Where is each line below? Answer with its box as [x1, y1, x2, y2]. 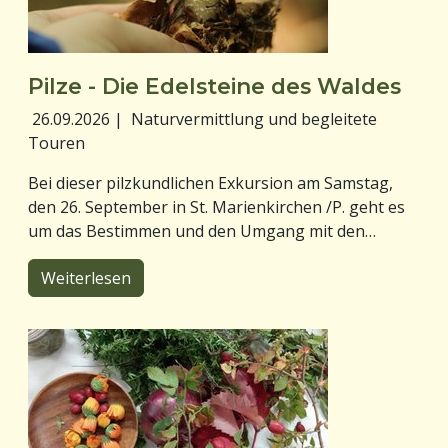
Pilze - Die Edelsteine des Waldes [28, 72, 401, 99]
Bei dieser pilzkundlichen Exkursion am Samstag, [28, 171, 393, 194]
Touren [28, 131, 85, 154]
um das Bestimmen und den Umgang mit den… [28, 219, 376, 242]
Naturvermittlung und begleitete [131, 107, 377, 130]
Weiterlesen [41, 266, 131, 289]
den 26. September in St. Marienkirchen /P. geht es [28, 195, 405, 218]
